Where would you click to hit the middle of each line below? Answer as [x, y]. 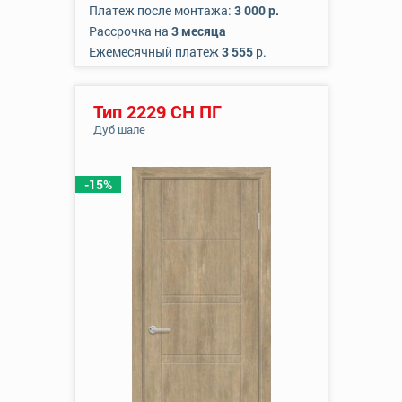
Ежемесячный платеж [155, 52]
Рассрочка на [130, 31]
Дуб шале [119, 129]
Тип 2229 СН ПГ [157, 111]
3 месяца [198, 31]
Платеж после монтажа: [161, 10]
